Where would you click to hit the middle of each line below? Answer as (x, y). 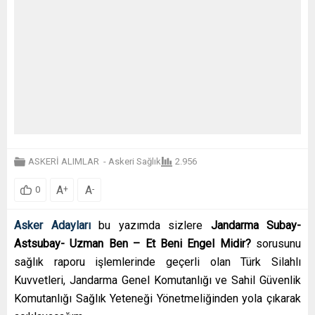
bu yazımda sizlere (155, 225)
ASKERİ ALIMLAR (64, 161)
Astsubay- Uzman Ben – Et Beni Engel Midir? (135, 243)
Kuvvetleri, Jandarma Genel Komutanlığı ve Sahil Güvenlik (157, 280)
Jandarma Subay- (256, 225)
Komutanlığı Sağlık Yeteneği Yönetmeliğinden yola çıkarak (157, 298)
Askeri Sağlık (135, 161)
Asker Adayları (52, 225)
